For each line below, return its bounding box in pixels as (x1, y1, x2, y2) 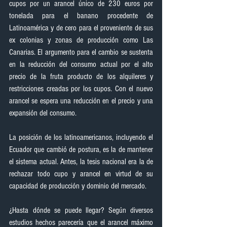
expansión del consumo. (9, 108, 77, 118)
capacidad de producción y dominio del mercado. (9, 181, 146, 191)
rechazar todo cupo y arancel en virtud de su (9, 169, 153, 178)
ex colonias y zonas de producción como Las (9, 35, 153, 45)
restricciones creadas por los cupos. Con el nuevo (9, 84, 153, 93)
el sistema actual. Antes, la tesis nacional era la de (9, 157, 153, 166)
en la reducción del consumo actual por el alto (9, 60, 153, 69)
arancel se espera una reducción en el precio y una (9, 96, 153, 105)
